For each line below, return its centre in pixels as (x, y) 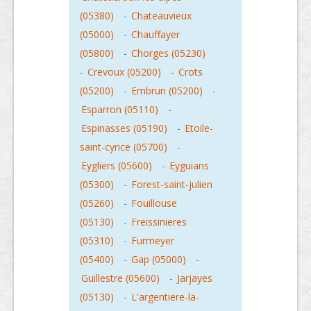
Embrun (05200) (167, 91)
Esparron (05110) (120, 109)
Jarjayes (195, 278)
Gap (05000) (159, 259)
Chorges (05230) (168, 53)
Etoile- (199, 128)
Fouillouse (154, 203)
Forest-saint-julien (172, 184)
